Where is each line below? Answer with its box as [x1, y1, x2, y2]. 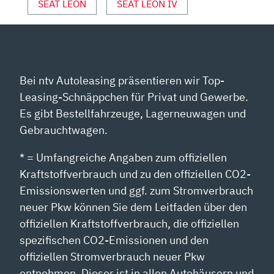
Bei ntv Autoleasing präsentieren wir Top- [20, 73, 225, 87]
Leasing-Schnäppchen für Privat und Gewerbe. [20, 89, 249, 104]
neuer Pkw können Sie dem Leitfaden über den [20, 199, 248, 214]
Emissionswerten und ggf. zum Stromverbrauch [20, 183, 254, 198]
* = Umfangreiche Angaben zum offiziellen [20, 150, 228, 165]
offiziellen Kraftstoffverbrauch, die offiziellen [20, 216, 240, 231]
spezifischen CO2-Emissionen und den [20, 232, 209, 247]
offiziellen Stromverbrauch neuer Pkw [20, 249, 206, 264]
